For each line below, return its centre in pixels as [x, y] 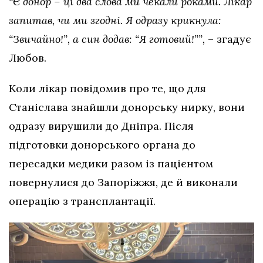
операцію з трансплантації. [82, 201]
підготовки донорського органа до [102, 144]
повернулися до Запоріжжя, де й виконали [123, 182]
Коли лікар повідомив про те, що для [107, 88]
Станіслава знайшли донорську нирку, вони [127, 107]
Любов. [29, 58]
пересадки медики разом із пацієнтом [111, 163]
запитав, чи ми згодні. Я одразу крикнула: [115, 20]
